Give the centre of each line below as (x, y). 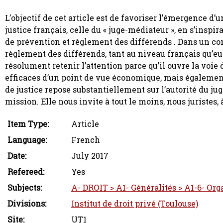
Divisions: (27, 203)
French (86, 140)
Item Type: (28, 124)
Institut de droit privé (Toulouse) (135, 203)
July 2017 (90, 156)
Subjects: (25, 187)
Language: (27, 140)
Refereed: (26, 171)
